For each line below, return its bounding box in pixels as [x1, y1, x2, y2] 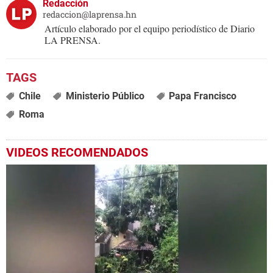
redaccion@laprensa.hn [43, 9, 136, 21]
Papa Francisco [169, 90, 237, 102]
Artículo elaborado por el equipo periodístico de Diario [44, 22, 255, 35]
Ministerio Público [65, 90, 144, 102]
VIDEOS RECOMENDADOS [6, 145, 148, 160]
